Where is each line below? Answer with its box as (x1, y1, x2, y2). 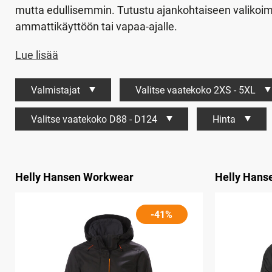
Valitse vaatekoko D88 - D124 (31, 114, 157, 125)
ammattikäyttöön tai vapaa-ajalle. (15, 20, 177, 33)
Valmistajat (31, 84, 80, 96)
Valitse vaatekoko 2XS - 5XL (135, 84, 256, 96)
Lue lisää (15, 49, 58, 61)
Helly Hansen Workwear (15, 171, 134, 183)
